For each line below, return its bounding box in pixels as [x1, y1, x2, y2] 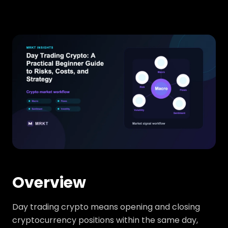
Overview [12, 172, 86, 194]
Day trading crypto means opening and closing [12, 201, 200, 213]
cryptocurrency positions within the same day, [12, 214, 198, 226]
